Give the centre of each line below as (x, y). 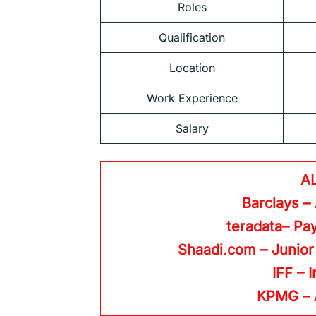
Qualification (192, 38)
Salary (192, 129)
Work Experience (192, 98)
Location (192, 68)
